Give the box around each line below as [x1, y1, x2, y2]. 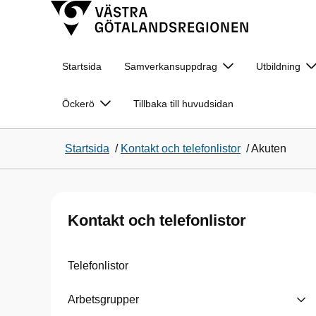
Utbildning [256, 61, 300, 72]
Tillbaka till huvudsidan [133, 98, 233, 109]
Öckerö [62, 98, 95, 109]
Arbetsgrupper [68, 293, 139, 305]
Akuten [251, 142, 286, 154]
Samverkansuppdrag [124, 61, 217, 72]
